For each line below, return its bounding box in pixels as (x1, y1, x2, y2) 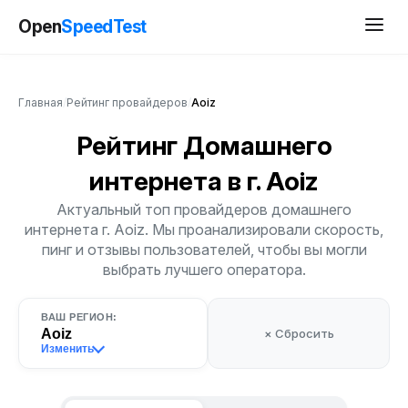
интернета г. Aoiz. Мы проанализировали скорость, (25, 220, 383, 239)
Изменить (41, 342, 94, 355)
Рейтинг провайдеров (66, 96, 188, 109)
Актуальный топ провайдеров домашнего (56, 200, 352, 219)
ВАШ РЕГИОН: (41, 311, 117, 322)
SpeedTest (61, 15, 147, 37)
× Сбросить (263, 326, 334, 341)
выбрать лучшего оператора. (102, 260, 306, 279)
